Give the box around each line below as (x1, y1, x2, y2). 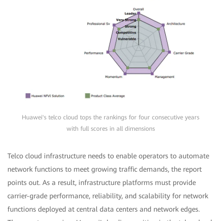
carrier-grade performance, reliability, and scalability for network (7, 191, 208, 200)
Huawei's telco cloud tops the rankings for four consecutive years (22, 113, 199, 121)
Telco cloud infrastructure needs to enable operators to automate (7, 151, 209, 160)
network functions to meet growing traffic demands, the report (7, 165, 202, 173)
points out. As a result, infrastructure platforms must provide (7, 178, 196, 186)
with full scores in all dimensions (66, 125, 155, 132)
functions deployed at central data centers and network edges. (7, 205, 200, 213)
